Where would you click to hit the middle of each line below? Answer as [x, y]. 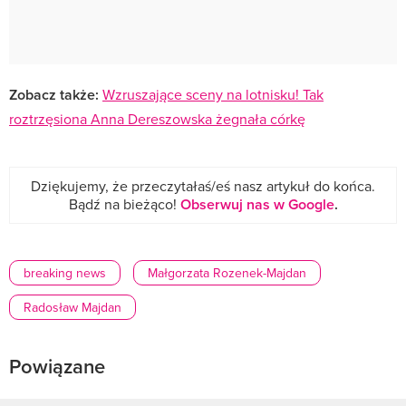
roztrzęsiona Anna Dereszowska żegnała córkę [157, 119]
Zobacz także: [54, 95]
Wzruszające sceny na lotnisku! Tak [213, 95]
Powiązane [57, 367]
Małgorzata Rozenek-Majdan [227, 273]
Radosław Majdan [72, 308]
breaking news [65, 273]
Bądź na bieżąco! [124, 204]
